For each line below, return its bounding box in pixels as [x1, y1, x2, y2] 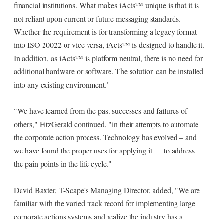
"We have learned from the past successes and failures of [14, 106, 187, 116]
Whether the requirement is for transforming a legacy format [14, 26, 197, 37]
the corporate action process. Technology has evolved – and [14, 132, 197, 142]
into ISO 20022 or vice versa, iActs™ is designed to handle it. [14, 40, 204, 50]
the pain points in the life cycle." [14, 158, 112, 169]
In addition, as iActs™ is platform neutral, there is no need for [14, 53, 203, 63]
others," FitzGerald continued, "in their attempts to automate [14, 119, 198, 129]
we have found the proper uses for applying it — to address [14, 145, 195, 155]
